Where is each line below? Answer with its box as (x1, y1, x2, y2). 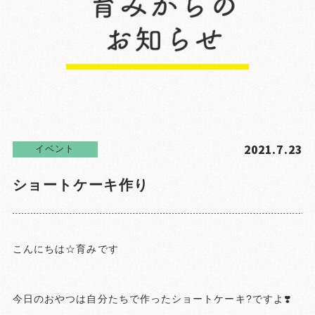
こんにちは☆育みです (12, 243, 119, 255)
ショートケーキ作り (12, 176, 149, 193)
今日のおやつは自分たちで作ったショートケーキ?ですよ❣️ (12, 293, 291, 305)
